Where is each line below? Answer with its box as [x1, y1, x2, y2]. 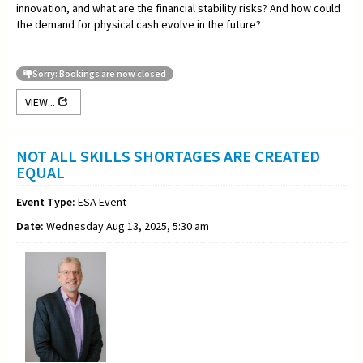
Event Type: [16, 194, 75, 209]
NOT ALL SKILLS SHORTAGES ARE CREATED [16, 145, 320, 166]
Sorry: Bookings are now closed [32, 66, 166, 79]
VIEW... [25, 94, 58, 109]
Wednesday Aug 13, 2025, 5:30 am [44, 218, 209, 233]
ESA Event [75, 194, 126, 209]
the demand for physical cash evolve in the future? [16, 16, 263, 32]
